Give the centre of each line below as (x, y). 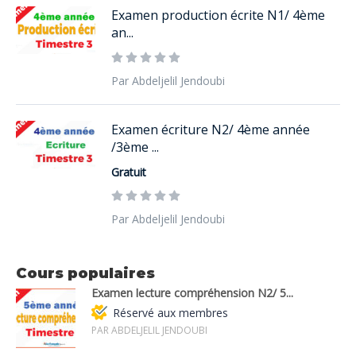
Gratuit (129, 172)
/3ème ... (135, 147)
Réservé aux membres (170, 312)
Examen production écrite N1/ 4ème (218, 15)
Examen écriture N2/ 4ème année (211, 129)
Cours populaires (85, 273)
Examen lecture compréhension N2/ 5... (192, 292)
